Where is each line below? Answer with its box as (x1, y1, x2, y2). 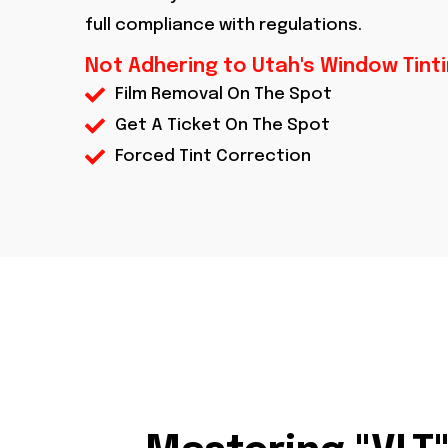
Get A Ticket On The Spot (115, 117, 330, 135)
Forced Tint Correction (115, 148, 311, 166)
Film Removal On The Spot (115, 86, 332, 104)
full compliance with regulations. (85, 16, 362, 34)
